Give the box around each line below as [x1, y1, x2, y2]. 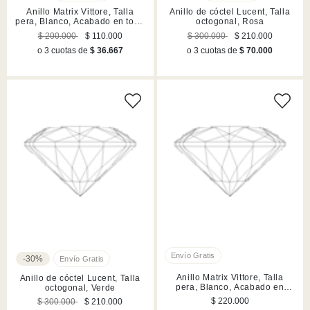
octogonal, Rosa [195, 16, 264, 26]
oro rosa [62, 26, 98, 36]
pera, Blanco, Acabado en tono [15, 16, 145, 26]
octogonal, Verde [44, 282, 116, 293]
